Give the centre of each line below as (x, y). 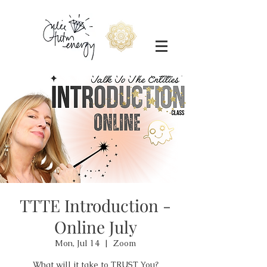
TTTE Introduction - (95, 205)
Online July (95, 227)
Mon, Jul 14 (77, 243)
